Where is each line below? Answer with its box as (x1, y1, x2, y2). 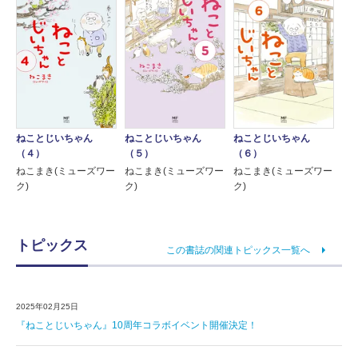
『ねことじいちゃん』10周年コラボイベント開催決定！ (16, 320, 257, 332)
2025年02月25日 (16, 302, 78, 312)
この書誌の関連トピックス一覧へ (166, 244, 310, 256)
